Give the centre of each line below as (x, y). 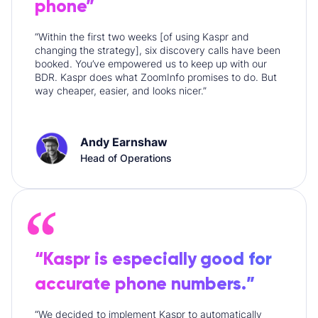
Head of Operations (126, 158)
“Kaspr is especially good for (153, 259)
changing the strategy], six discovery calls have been (158, 50)
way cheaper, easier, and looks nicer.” (121, 91)
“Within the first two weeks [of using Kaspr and (142, 37)
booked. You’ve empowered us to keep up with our (151, 64)
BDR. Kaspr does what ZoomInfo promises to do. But (156, 77)
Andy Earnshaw (124, 142)
